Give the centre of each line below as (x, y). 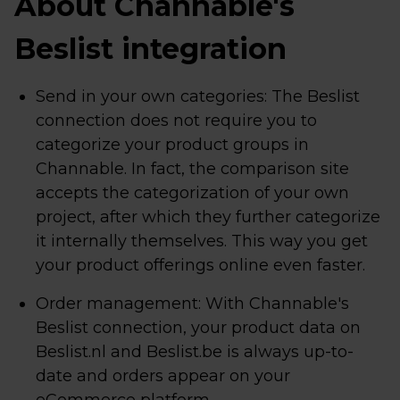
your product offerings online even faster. (200, 265)
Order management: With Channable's (192, 304)
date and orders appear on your (163, 376)
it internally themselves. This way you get (202, 241)
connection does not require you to (176, 121)
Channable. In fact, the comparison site (192, 169)
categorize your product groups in (172, 145)
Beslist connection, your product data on (198, 328)
